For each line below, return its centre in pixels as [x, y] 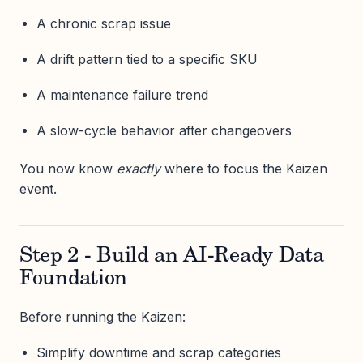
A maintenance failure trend [122, 95]
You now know [68, 169]
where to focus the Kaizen [244, 169]
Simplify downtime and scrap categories [158, 353]
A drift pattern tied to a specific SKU [147, 59]
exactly [139, 169]
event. [38, 189]
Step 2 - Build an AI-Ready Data [172, 257]
